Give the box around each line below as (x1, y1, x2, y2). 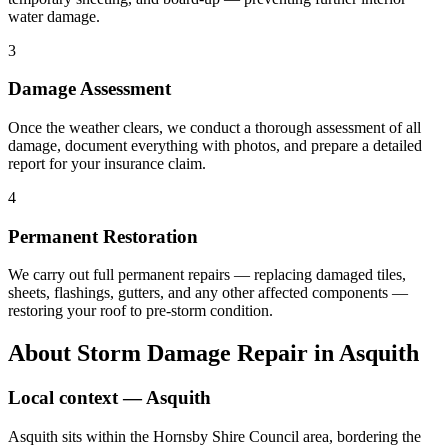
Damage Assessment (8, 78, 171, 100)
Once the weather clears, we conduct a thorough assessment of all (8, 118, 421, 136)
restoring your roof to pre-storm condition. (8, 302, 273, 320)
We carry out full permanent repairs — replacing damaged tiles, (8, 266, 406, 284)
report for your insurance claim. (8, 154, 206, 172)
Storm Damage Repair (77, 340, 308, 367)
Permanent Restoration (8, 225, 198, 247)
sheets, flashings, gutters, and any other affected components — (8, 284, 408, 302)
